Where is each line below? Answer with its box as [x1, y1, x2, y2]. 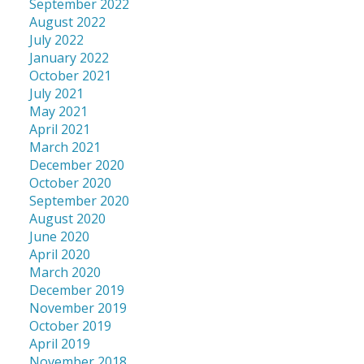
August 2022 [29, 13, 106, 32]
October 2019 [29, 317, 111, 336]
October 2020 [29, 174, 111, 193]
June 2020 [29, 227, 89, 246]
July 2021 [29, 84, 84, 103]
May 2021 [29, 102, 88, 121]
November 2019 [29, 299, 127, 318]
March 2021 [29, 138, 101, 157]
